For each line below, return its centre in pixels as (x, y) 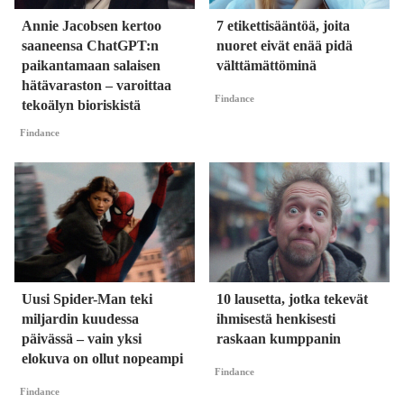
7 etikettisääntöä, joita (283, 26)
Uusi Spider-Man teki (87, 299)
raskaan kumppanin (279, 339)
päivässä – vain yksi (82, 339)
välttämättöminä (266, 66)
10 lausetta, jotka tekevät (292, 299)
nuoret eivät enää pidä (285, 46)
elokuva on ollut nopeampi (102, 359)
